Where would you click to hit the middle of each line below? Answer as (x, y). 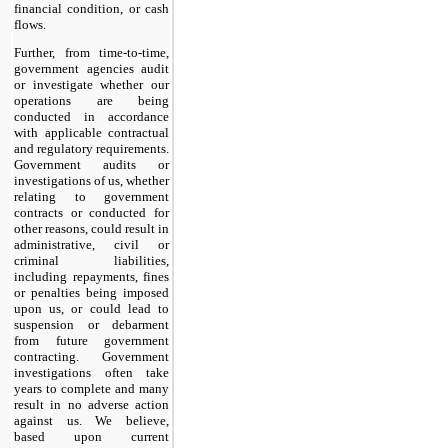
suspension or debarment (91, 324)
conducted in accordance (91, 116)
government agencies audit (91, 68)
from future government (91, 340)
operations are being (91, 100)
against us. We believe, (91, 420)
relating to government (91, 196)
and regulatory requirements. (91, 148)
